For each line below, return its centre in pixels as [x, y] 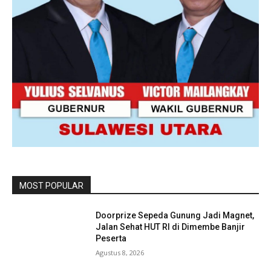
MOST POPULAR [51, 185]
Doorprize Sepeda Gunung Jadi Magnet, [175, 215]
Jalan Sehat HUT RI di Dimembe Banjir [171, 227]
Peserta [111, 238]
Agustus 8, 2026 [120, 252]
